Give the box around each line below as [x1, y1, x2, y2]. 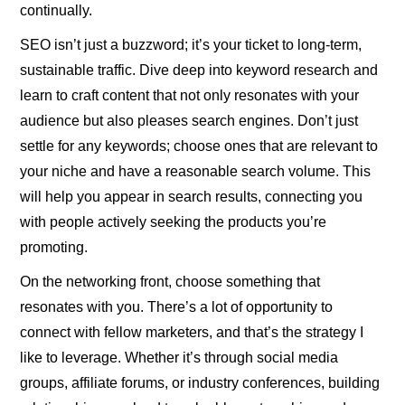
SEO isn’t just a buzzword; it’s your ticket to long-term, [20, 36, 363, 52]
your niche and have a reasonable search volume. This [20, 163, 372, 179]
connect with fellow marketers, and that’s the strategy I [20, 324, 364, 340]
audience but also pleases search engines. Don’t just [20, 112, 359, 128]
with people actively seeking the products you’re [20, 213, 327, 230]
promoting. [20, 239, 89, 255]
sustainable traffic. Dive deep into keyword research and [20, 61, 379, 78]
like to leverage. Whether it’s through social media [20, 349, 339, 365]
